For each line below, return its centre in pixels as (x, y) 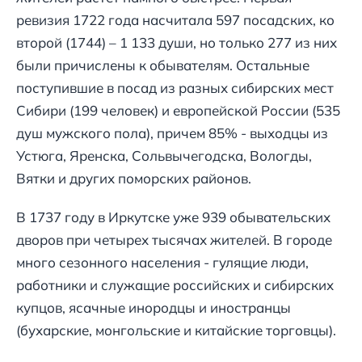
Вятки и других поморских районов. (134, 179)
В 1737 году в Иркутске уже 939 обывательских (173, 217)
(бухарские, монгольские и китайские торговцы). (176, 330)
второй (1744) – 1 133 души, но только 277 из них (177, 43)
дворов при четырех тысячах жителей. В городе (174, 240)
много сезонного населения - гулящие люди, (162, 263)
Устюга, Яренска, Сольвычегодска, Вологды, (164, 156)
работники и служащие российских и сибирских (175, 285)
